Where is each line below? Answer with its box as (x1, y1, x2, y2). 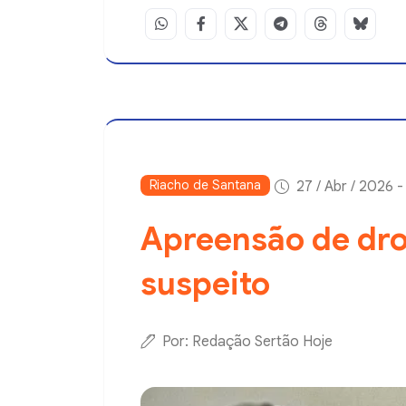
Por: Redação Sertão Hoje (162, 332, 333, 351)
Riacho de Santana (150, 176, 261, 193)
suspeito (140, 263, 270, 304)
